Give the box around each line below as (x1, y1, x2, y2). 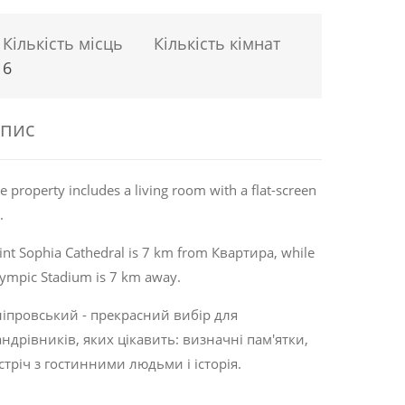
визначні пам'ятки (183, 330, 305, 348)
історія (194, 354, 238, 372)
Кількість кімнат (153, 33, 280, 54)
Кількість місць (3, 33, 123, 54)
